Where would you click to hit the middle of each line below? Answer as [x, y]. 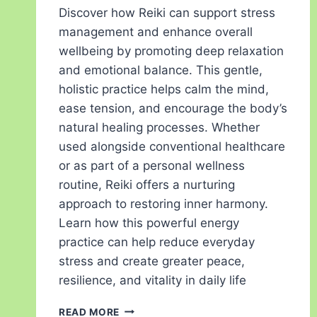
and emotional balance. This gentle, [161, 70]
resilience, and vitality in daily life [152, 280]
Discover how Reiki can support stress [167, 12]
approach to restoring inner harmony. [163, 203]
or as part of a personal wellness [152, 165]
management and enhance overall [156, 31]
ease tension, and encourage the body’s [173, 108]
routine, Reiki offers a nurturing [147, 184]
